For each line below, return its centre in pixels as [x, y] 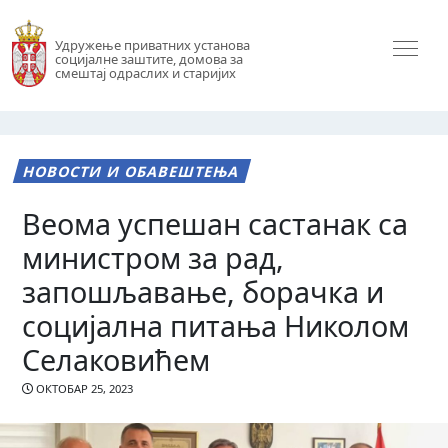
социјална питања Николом [216, 325]
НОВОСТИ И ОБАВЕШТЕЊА [132, 171]
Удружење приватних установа [152, 45]
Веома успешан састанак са [215, 223]
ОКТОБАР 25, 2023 [83, 389]
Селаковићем [116, 359]
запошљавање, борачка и [203, 291]
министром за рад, [153, 257]
